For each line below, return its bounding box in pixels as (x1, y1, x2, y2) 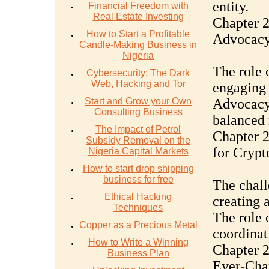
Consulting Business (94, 107, 183, 117)
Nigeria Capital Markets (88, 146, 189, 156)
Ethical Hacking (104, 192, 172, 202)
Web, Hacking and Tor (91, 79, 186, 89)
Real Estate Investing (92, 11, 184, 22)
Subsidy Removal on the (86, 135, 190, 145)
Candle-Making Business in (79, 40, 197, 50)
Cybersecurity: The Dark (86, 68, 190, 78)
